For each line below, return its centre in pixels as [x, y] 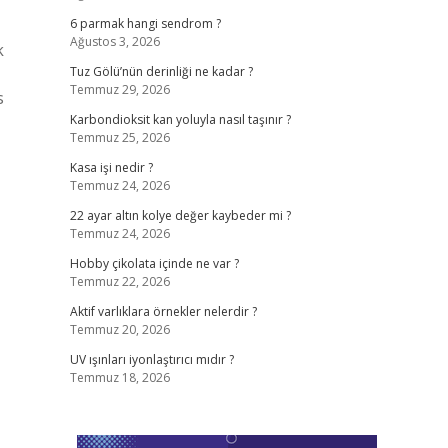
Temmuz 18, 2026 [119, 377]
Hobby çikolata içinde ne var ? [154, 263]
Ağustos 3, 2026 [114, 41]
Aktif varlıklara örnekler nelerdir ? [163, 311]
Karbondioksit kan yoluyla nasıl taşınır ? [180, 119]
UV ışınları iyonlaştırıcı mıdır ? [151, 359]
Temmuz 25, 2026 [119, 137]
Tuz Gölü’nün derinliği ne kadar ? [161, 71]
